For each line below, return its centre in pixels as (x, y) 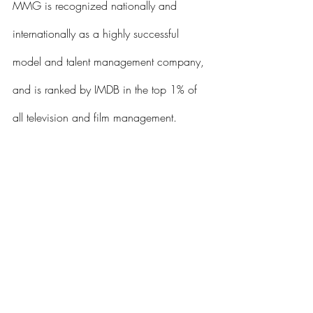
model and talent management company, (110, 61)
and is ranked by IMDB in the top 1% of (107, 89)
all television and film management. (96, 117)
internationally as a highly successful (97, 34)
